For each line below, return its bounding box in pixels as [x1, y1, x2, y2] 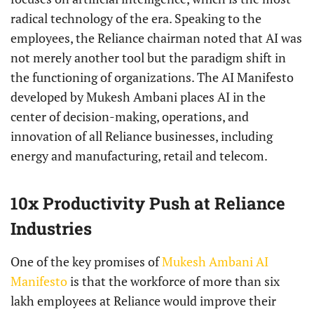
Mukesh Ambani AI [162, 253, 268, 271]
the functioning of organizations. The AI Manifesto [11, 69, 294, 86]
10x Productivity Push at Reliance [11, 192, 285, 215]
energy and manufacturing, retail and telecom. [11, 147, 268, 165]
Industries [11, 217, 92, 240]
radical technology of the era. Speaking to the [11, 10, 261, 27]
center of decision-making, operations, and [11, 108, 249, 125]
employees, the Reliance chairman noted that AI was [11, 29, 302, 47]
